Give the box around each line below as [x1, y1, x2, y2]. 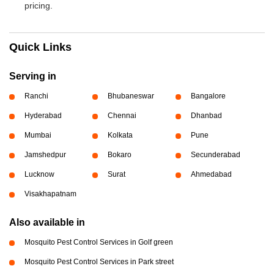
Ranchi [24, 92, 48, 101]
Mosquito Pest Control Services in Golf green [24, 238, 173, 247]
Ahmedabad [190, 170, 232, 179]
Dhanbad [190, 111, 222, 120]
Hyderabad [24, 111, 62, 120]
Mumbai [24, 131, 51, 140]
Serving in [9, 71, 56, 82]
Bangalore [190, 92, 226, 101]
